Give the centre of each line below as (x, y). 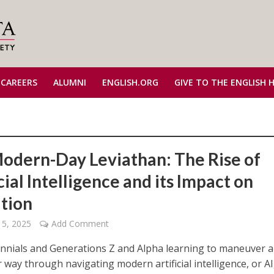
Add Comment (80, 224)
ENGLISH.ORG (130, 82)
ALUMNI (69, 82)
